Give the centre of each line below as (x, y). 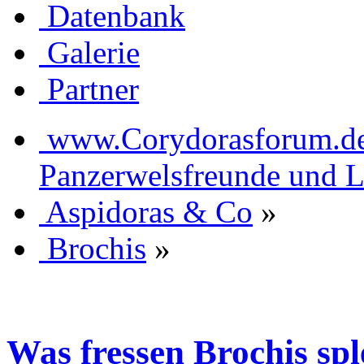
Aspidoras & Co (149, 211)
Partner (93, 89)
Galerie (93, 52)
